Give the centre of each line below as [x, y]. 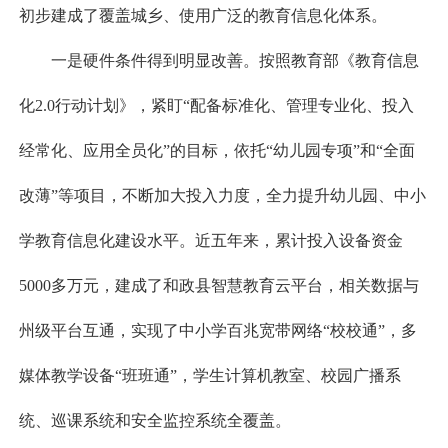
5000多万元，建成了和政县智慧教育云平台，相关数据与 [218, 286]
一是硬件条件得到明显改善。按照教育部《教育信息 [234, 61]
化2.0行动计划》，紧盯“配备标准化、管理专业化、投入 [216, 106]
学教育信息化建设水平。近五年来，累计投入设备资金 [210, 241]
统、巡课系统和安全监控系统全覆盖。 [154, 421]
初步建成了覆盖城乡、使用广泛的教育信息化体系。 [202, 16]
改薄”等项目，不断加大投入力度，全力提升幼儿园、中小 [222, 196]
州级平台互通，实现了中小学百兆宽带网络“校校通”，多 [217, 331]
